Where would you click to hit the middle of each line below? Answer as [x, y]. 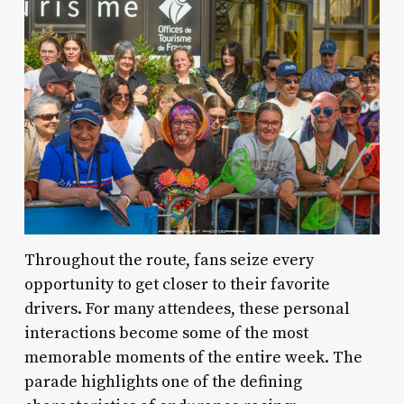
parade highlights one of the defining [163, 381]
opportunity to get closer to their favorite [177, 284]
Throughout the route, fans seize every [169, 260]
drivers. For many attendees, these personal [187, 308]
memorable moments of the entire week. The [193, 357]
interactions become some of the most [166, 333]
